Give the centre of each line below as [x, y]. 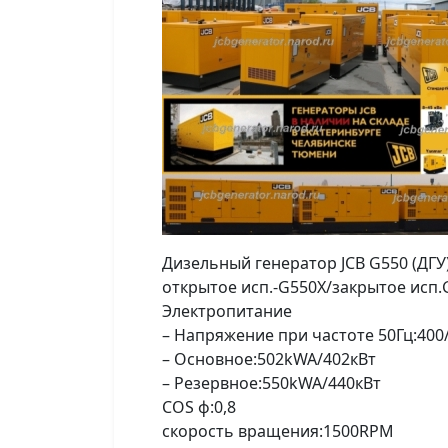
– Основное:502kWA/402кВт [269, 359]
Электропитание [227, 311]
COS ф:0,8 [199, 407]
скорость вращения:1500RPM [278, 431]
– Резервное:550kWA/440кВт [271, 383]
